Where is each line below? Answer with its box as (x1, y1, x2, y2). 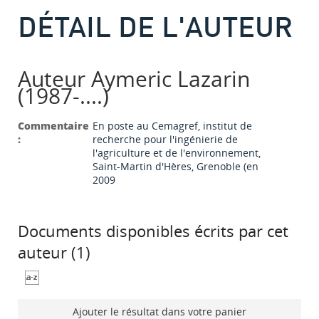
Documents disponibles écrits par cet (18, 220, 288, 242)
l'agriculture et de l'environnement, (93, 146, 261, 160)
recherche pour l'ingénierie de (93, 132, 238, 147)
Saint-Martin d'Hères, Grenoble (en (93, 159, 258, 174)
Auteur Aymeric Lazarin (18, 64, 250, 94)
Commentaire (18, 119, 89, 133)
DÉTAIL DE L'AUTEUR (18, 9, 293, 43)
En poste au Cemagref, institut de (93, 119, 252, 133)
